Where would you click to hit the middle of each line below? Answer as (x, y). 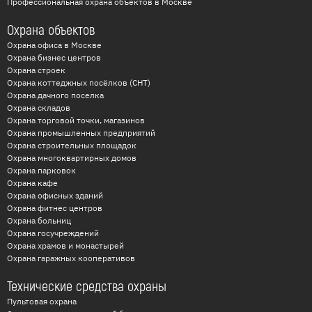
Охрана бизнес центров (54, 58)
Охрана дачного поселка (55, 95)
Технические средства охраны (87, 287)
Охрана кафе (32, 183)
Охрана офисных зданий (55, 196)
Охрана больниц (39, 221)
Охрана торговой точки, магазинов (76, 120)
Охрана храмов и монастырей (65, 246)
